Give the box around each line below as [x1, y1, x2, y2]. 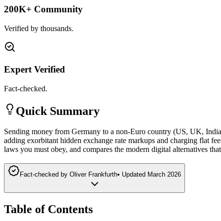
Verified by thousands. [4, 24, 74, 33]
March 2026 [147, 171, 181, 179]
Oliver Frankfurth [70, 171, 117, 179]
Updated [122, 171, 146, 179]
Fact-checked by [20, 171, 68, 179]
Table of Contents [4, 203, 93, 216]
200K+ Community [4, 4, 83, 15]
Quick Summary [16, 104, 100, 117]
